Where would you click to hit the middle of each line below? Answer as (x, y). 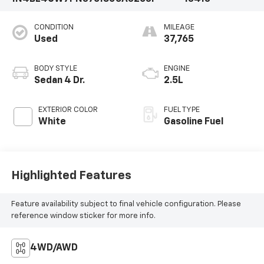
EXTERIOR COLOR (68, 110)
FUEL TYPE (182, 110)
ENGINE (177, 68)
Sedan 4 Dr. (59, 80)
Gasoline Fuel (194, 122)
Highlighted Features (71, 176)
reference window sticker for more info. (83, 216)
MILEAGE (179, 27)
